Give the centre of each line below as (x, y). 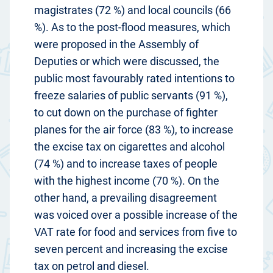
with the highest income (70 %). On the (127, 181)
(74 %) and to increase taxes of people (126, 164)
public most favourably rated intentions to (134, 79)
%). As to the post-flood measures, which (132, 27)
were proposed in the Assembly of (116, 44)
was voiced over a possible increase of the (136, 215)
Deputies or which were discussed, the (127, 62)
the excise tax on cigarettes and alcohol (129, 147)
